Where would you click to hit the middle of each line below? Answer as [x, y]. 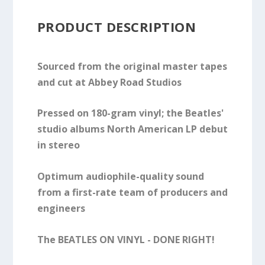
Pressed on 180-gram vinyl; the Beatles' [130, 113]
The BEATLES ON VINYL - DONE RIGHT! [126, 239]
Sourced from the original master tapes [132, 66]
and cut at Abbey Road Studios [109, 82]
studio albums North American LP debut [132, 129]
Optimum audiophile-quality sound [120, 176]
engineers [61, 208]
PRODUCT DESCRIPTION [117, 26]
